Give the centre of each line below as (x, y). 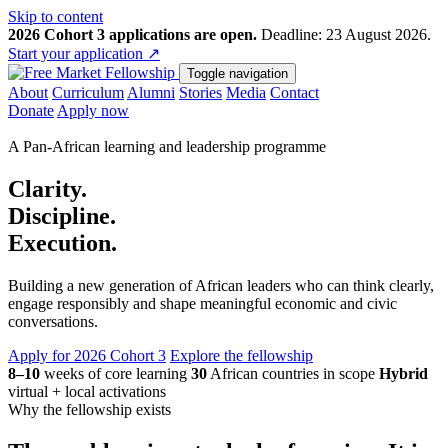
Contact (294, 92)
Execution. (62, 242)
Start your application (77, 53)
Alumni (151, 92)
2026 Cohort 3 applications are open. (132, 34)
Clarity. (47, 188)
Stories (200, 92)
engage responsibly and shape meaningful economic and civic (202, 303)
